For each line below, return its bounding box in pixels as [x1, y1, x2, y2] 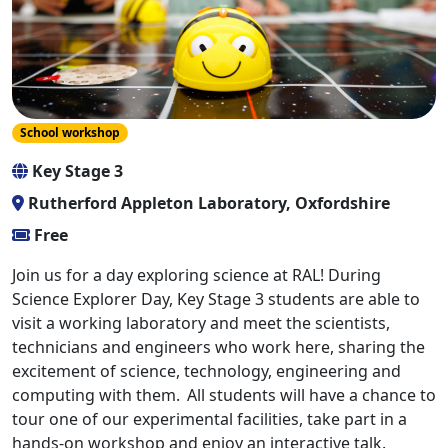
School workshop [19, 123, 120, 141]
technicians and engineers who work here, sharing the [12, 336, 425, 359]
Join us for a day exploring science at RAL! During [12, 264, 381, 287]
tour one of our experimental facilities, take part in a [12, 408, 407, 431]
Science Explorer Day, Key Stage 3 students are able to [12, 288, 420, 311]
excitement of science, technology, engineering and [12, 360, 401, 383]
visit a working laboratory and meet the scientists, [12, 312, 390, 335]
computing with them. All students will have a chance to [12, 384, 436, 407]
